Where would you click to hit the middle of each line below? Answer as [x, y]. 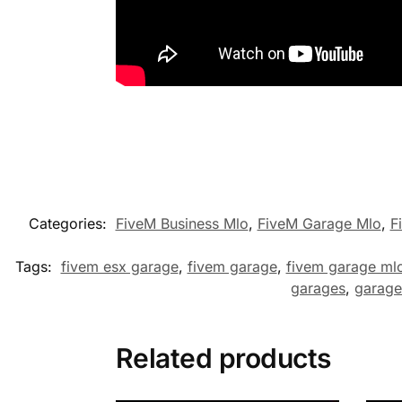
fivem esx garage [119, 266]
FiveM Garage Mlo [319, 223]
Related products [223, 358]
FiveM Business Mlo [182, 223]
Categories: [70, 223]
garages [318, 288]
